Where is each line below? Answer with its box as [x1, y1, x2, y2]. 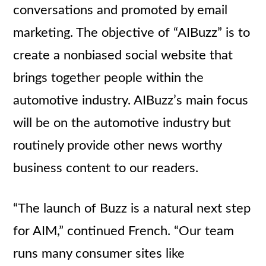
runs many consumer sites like [13, 247, 185, 260]
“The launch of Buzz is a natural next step [13, 202, 251, 215]
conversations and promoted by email [13, 4, 228, 17]
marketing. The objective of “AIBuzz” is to [13, 26, 251, 39]
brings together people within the [13, 71, 204, 84]
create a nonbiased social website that [13, 49, 233, 62]
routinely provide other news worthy [13, 139, 222, 152]
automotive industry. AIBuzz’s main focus [13, 94, 249, 107]
